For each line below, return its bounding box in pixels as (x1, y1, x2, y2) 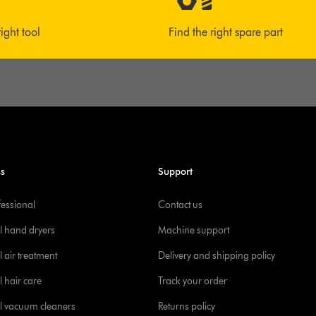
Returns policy (158, 300, 215, 312)
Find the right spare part (168, 25, 283, 39)
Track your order (158, 275, 227, 287)
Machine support (158, 224, 229, 236)
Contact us (158, 199, 202, 211)
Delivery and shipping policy (158, 250, 275, 262)
